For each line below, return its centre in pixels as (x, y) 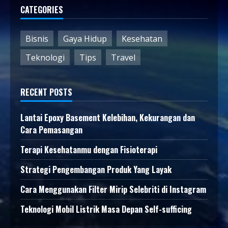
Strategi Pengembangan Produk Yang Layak (96, 170)
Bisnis (37, 38)
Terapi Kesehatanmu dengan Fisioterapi (89, 150)
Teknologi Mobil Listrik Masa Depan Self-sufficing (106, 209)
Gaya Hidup (85, 38)
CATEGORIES (42, 10)
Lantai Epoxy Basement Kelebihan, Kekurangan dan (108, 118)
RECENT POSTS (46, 92)
